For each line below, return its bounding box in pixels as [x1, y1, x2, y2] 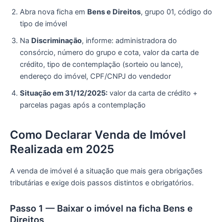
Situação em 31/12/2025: [20, 89, 108, 98]
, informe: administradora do [82, 36, 177, 46]
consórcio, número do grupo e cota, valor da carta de [20, 48, 199, 57]
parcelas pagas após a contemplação [20, 101, 146, 110]
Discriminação [31, 36, 82, 46]
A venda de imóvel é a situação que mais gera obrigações [10, 166, 203, 176]
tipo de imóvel [20, 19, 67, 29]
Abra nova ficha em [20, 7, 87, 17]
